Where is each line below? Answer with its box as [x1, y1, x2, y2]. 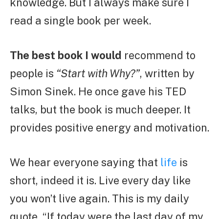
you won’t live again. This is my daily [10, 192, 189, 205]
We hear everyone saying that [10, 155, 160, 169]
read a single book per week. [10, 14, 151, 27]
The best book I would [10, 48, 122, 62]
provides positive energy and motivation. [10, 121, 209, 134]
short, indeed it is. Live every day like [10, 174, 191, 187]
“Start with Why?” [56, 66, 140, 80]
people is [10, 66, 56, 80]
